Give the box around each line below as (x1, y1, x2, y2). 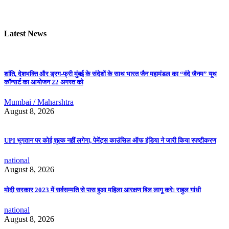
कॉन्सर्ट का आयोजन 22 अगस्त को (4, 78, 83, 86)
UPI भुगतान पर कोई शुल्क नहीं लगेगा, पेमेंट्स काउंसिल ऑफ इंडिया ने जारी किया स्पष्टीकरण (4, 136, 216, 145)
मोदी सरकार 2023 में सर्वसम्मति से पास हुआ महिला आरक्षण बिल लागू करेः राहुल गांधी (4, 186, 201, 194)
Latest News (4, 29, 47, 38)
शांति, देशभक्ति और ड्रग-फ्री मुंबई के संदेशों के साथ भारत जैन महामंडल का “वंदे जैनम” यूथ (4, 70, 217, 78)
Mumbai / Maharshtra (4, 98, 74, 107)
